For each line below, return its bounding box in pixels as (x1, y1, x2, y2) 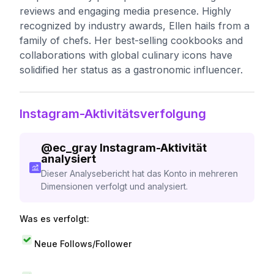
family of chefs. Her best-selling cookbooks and (20, 34, 243, 46)
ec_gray (52, 141, 97, 154)
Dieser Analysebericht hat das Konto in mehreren (40, 168, 238, 179)
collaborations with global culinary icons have (20, 49, 232, 61)
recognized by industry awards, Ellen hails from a (20, 20, 250, 32)
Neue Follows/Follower (34, 238, 131, 249)
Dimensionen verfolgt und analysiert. (40, 181, 188, 191)
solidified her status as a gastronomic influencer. (20, 64, 243, 76)
